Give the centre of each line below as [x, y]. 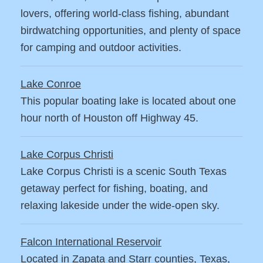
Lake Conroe [51, 84]
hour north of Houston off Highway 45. [109, 118]
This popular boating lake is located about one [128, 101]
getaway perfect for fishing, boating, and [114, 189]
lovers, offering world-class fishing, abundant [125, 14]
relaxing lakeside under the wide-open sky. [120, 206]
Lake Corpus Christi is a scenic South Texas [124, 172]
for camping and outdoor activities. [101, 48]
